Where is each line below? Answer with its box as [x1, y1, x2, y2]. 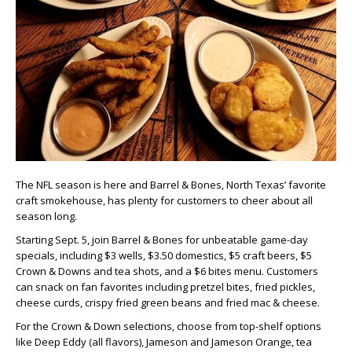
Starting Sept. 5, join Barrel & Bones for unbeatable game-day [16, 233, 308, 247]
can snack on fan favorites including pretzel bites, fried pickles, [16, 280, 315, 294]
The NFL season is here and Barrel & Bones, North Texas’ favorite [16, 178, 326, 192]
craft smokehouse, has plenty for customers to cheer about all [16, 193, 313, 207]
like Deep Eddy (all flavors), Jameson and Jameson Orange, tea [16, 335, 312, 349]
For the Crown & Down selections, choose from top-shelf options [16, 319, 321, 333]
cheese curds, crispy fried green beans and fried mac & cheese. [16, 295, 320, 310]
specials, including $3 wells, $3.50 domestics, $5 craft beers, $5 [16, 248, 312, 262]
